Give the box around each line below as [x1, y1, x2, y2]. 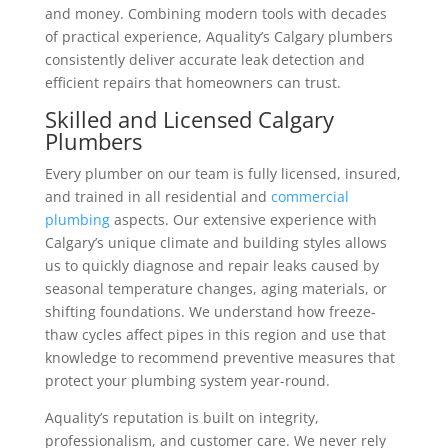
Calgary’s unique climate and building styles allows [44, 232, 387, 252]
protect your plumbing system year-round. [44, 370, 330, 390]
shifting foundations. [44, 301, 189, 321]
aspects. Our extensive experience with [109, 209, 377, 229]
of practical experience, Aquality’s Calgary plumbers [44, 26, 393, 46]
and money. [44, 3, 128, 23]
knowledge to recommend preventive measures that [44, 347, 395, 367]
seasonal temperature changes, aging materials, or [44, 278, 387, 298]
